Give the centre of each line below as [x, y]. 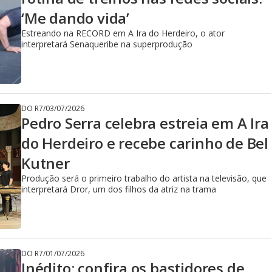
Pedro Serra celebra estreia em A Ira [145, 123]
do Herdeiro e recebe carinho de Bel [145, 143]
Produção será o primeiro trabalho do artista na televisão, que [144, 178]
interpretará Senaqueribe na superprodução [107, 44]
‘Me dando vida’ [76, 18]
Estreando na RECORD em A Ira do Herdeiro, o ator [123, 33]
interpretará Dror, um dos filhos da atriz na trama [119, 189]
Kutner [46, 163]
